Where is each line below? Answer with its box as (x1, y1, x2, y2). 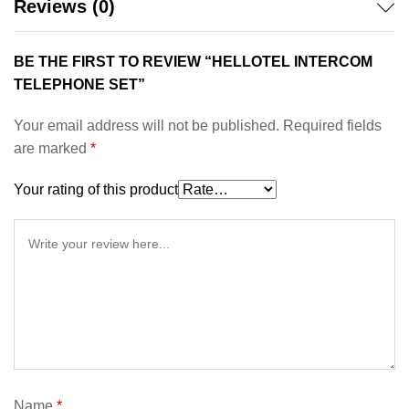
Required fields (283, 118, 382, 134)
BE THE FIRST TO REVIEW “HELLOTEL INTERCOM (14, 54, 372, 70)
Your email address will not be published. (14, 118, 279, 134)
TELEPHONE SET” (14, 77, 145, 93)
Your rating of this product (14, 182, 178, 198)
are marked (14, 141, 90, 157)
